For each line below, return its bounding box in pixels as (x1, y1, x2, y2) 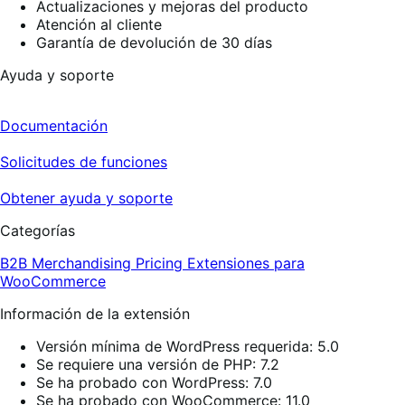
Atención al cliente (36, 14, 162, 33)
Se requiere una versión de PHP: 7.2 (36, 354, 279, 373)
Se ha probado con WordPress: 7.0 (36, 372, 272, 391)
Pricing (136, 253, 187, 272)
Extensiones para (187, 253, 305, 272)
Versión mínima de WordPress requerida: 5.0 (36, 336, 339, 355)
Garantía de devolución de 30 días (36, 33, 272, 52)
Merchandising (32, 253, 136, 272)
